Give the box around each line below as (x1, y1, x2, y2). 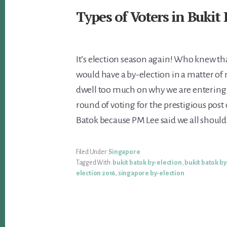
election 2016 (75, 169, 116, 177)
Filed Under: (75, 148, 109, 156)
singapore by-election (118, 169, 184, 177)
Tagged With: (75, 159, 113, 166)
